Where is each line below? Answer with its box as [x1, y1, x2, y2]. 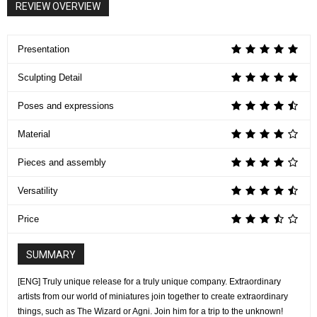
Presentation [18, 43, 69, 54]
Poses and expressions [18, 100, 114, 111]
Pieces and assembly [18, 156, 106, 168]
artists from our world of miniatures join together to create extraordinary [18, 291, 288, 301]
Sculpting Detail [18, 71, 82, 83]
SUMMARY [26, 248, 76, 260]
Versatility [18, 185, 58, 196]
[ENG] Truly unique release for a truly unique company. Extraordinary [18, 276, 281, 287]
